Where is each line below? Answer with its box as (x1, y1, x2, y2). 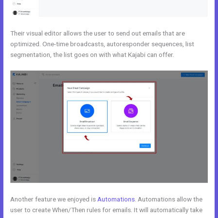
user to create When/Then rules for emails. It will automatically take (10, 206, 203, 214)
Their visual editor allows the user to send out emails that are (10, 29, 185, 37)
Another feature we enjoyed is (10, 195, 98, 203)
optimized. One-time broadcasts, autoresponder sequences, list (10, 39, 195, 48)
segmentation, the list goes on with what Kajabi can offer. (10, 50, 175, 58)
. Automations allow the (135, 195, 203, 203)
